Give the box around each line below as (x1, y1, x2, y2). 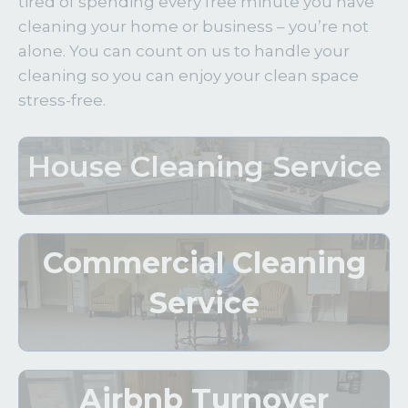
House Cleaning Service (26, 148, 382, 184)
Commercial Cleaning (42, 244, 366, 280)
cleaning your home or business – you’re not (18, 17, 369, 36)
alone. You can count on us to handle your (18, 42, 350, 60)
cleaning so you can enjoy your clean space (18, 66, 359, 85)
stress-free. (18, 91, 106, 109)
